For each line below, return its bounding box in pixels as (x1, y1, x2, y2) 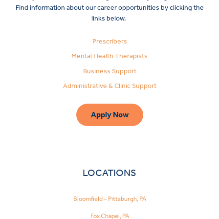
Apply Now (90, 110, 129, 120)
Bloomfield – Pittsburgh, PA (73, 195, 146, 202)
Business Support (83, 66, 136, 75)
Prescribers (92, 37, 127, 45)
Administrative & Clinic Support (63, 82, 156, 90)
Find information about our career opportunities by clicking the (15, 3, 204, 12)
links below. (91, 14, 128, 22)
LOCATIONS (83, 167, 136, 179)
